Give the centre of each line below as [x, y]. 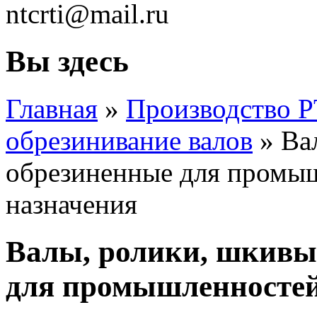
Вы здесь [67, 61]
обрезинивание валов [129, 140]
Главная [52, 108]
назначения [71, 204]
